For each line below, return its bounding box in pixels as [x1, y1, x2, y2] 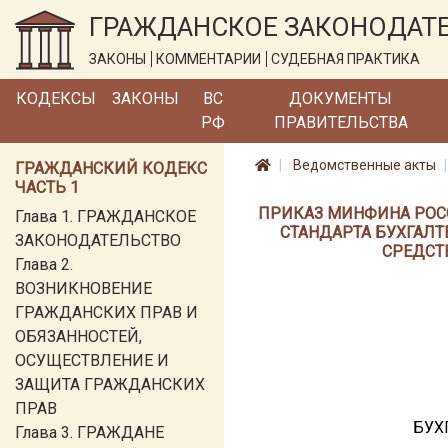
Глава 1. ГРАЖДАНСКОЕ [15, 207, 196, 226]
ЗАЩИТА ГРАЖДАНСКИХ [15, 375, 205, 394]
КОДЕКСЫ [16, 89, 96, 108]
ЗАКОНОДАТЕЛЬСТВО [15, 231, 181, 250]
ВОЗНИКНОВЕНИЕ [15, 279, 152, 298]
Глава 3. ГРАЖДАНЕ [15, 423, 164, 442]
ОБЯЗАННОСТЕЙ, [15, 327, 142, 346]
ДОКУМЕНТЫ [289, 89, 393, 108]
